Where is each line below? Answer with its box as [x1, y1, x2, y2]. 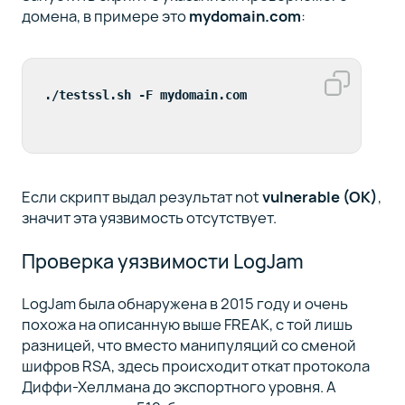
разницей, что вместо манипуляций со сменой [21, 334, 356, 355]
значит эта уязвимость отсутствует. [21, 207, 277, 229]
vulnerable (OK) [261, 186, 378, 208]
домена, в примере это [21, 5, 189, 26]
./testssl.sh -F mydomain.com [43, 88, 247, 103]
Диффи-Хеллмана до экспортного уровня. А [21, 375, 336, 397]
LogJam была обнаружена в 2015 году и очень [21, 292, 348, 314]
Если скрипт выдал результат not [21, 186, 262, 208]
